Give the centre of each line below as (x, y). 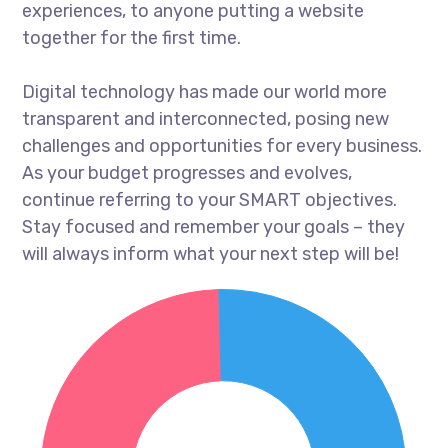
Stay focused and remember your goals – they (214, 226)
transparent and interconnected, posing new (206, 118)
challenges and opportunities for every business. (222, 145)
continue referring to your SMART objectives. (210, 199)
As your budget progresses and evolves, (187, 172)
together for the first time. (132, 37)
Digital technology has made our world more (205, 91)
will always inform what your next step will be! (211, 253)
